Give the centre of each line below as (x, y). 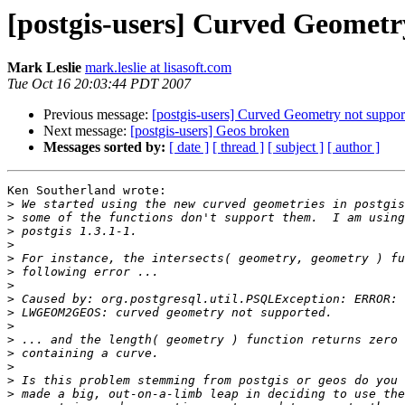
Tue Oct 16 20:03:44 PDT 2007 (99, 84)
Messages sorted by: (104, 147)
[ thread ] (238, 147)
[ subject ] (296, 147)
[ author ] (353, 147)
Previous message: (98, 115)
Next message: (87, 131)
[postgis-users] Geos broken (210, 131)
